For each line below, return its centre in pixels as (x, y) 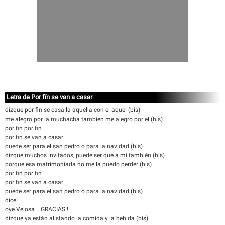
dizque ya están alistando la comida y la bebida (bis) (77, 218)
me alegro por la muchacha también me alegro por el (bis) (84, 119)
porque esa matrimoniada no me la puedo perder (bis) (78, 164)
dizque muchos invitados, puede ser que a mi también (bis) (85, 155)
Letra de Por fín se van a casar (49, 97)
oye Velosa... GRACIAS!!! (37, 209)
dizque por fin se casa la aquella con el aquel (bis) (73, 110)
